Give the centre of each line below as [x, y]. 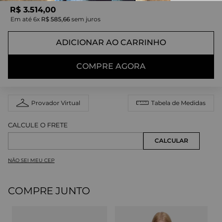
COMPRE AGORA [111, 66]
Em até [22, 19]
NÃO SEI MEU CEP [31, 160]
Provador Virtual [56, 103]
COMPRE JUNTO [49, 191]
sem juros [85, 19]
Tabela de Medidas [178, 103]
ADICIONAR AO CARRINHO [111, 43]
